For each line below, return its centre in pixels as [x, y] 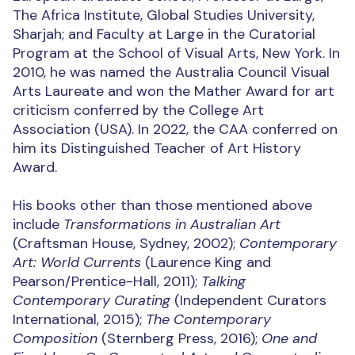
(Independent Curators [248, 301]
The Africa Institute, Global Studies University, [164, 15]
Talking [223, 282]
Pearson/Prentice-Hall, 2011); [107, 282]
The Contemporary [208, 320]
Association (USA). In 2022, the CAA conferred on [175, 130]
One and [289, 339]
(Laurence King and [206, 263]
